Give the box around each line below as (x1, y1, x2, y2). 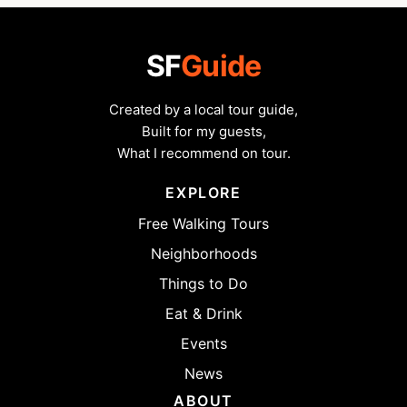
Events (180, 334, 227, 353)
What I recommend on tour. (116, 144, 291, 162)
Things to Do (159, 274, 248, 293)
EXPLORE (165, 184, 242, 203)
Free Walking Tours (138, 214, 269, 233)
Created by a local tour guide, (109, 100, 298, 118)
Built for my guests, (141, 122, 266, 140)
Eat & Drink (164, 304, 243, 323)
